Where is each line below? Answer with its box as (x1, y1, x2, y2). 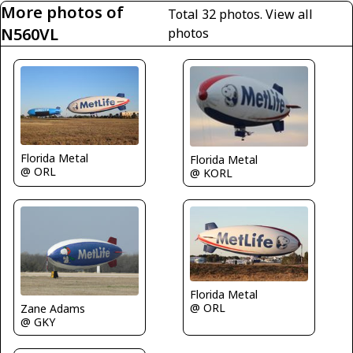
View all (266, 6, 314, 24)
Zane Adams (20, 300, 85, 316)
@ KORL (190, 165, 232, 181)
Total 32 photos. (168, 6, 266, 24)
